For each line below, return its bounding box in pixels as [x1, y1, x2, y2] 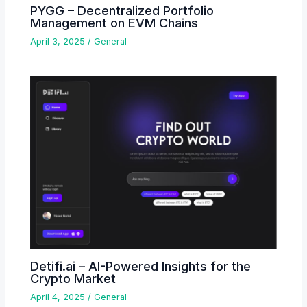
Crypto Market [30, 270, 116, 286]
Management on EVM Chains [30, 15, 199, 31]
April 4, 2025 [30, 291, 88, 302]
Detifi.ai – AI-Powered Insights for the [30, 258, 251, 273]
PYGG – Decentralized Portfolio [30, 3, 214, 19]
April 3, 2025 [30, 36, 88, 47]
